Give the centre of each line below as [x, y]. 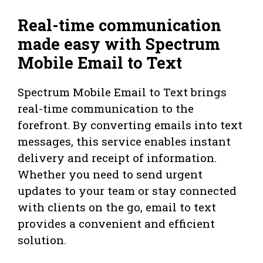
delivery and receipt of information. [117, 158]
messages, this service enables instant [124, 141]
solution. [42, 240]
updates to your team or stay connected [127, 191]
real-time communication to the [106, 109]
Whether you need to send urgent [110, 174]
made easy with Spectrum [119, 44]
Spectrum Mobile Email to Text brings [122, 92]
